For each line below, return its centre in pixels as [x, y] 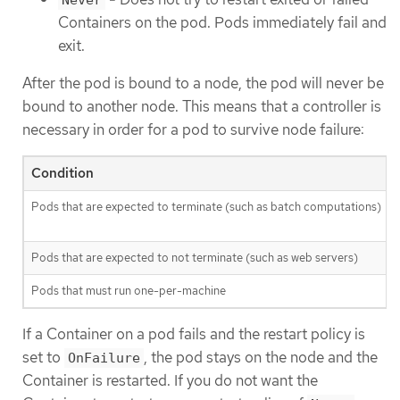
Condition [62, 173]
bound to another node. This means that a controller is [202, 107]
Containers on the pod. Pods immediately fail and [222, 22]
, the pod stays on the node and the [261, 357]
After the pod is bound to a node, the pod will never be [203, 83]
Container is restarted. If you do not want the [170, 380]
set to [43, 357]
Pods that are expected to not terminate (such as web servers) [195, 257]
